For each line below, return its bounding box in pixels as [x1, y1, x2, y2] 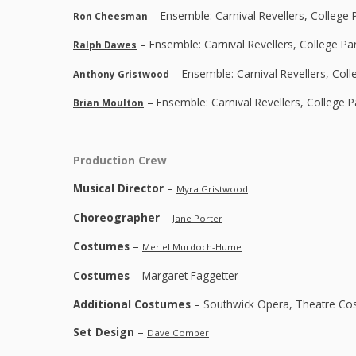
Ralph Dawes [73, 39, 137, 52]
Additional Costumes [73, 296, 191, 311]
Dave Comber [147, 327, 209, 339]
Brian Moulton [73, 97, 144, 110]
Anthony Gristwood [73, 68, 169, 80]
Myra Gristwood [176, 183, 248, 195]
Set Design [73, 324, 134, 340]
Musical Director [73, 180, 164, 196]
